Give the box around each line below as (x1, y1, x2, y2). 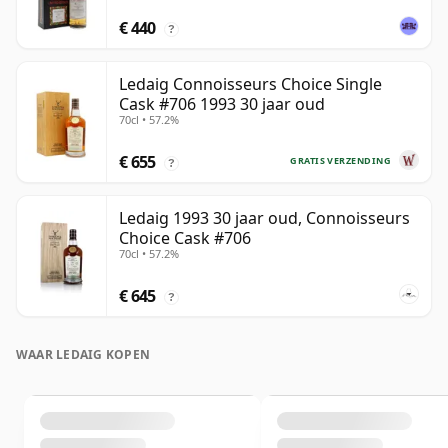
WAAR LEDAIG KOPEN (16, 346, 151, 364)
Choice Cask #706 (119, 227, 251, 250)
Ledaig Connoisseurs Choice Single (119, 73, 382, 96)
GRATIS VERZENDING (290, 153, 391, 167)
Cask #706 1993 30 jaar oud (119, 93, 325, 116)
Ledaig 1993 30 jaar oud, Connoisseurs (119, 207, 410, 230)
